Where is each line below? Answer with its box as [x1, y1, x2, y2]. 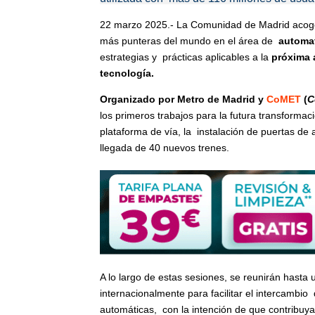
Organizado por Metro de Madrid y [100, 94, 266, 105]
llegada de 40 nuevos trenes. [100, 142, 232, 153]
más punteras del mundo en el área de [100, 35, 278, 46]
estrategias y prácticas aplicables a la [100, 51, 271, 63]
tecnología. [100, 67, 160, 79]
